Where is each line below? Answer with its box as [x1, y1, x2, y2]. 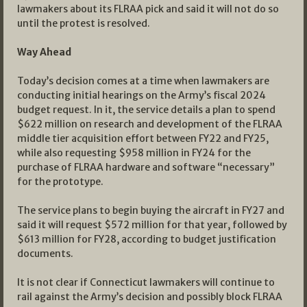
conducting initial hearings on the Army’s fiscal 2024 [17, 88, 266, 101]
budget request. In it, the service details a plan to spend [17, 103, 275, 116]
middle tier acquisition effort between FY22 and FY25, [17, 132, 269, 145]
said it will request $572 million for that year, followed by [17, 218, 287, 231]
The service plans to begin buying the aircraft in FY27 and [17, 204, 284, 217]
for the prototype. [17, 175, 103, 188]
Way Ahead [17, 45, 71, 58]
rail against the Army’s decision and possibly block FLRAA [17, 290, 282, 303]
